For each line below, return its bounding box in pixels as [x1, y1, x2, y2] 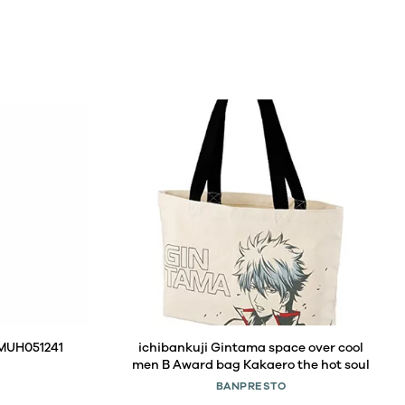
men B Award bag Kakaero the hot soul [131, 356, 370, 373]
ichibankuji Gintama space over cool [137, 339, 363, 356]
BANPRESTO [215, 379, 287, 393]
